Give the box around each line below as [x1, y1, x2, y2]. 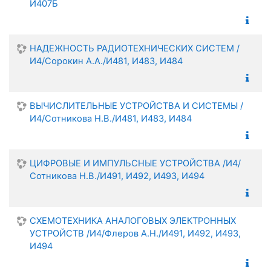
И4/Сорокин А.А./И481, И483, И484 [30, 55, 183, 67]
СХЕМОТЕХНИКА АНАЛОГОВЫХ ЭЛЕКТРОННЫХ [30, 215, 236, 226]
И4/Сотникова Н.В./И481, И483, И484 [30, 113, 192, 124]
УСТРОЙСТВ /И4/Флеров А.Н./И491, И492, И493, [30, 227, 241, 239]
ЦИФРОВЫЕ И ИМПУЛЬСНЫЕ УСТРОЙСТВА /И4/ [30, 157, 241, 169]
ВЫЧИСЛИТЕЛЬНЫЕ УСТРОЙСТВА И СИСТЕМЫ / [30, 100, 243, 111]
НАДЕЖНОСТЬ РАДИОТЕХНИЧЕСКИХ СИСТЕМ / [30, 42, 240, 54]
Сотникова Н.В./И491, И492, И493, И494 [30, 170, 204, 181]
